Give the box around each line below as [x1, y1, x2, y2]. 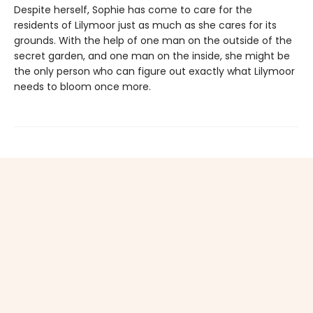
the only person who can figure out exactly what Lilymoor [14, 64, 295, 78]
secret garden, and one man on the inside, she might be [14, 48, 290, 63]
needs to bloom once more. [14, 79, 151, 94]
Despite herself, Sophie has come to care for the [14, 2, 252, 17]
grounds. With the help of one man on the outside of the [14, 33, 292, 48]
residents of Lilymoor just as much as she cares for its [14, 17, 277, 32]
